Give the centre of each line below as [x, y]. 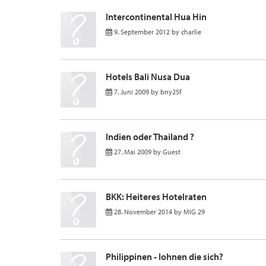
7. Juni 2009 [132, 92]
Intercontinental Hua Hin [156, 17]
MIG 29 [194, 212]
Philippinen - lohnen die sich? [164, 256]
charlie [191, 32]
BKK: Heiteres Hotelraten [156, 197]
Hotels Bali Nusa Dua [148, 77]
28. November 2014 [143, 212]
